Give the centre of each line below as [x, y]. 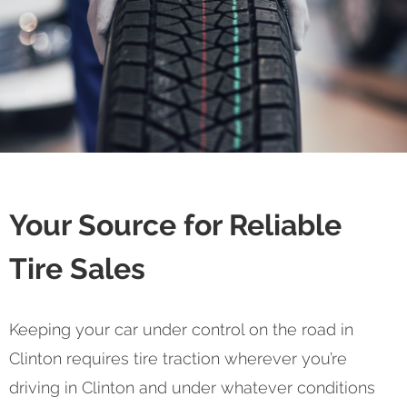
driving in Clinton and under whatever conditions [192, 387]
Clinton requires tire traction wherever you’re [178, 358]
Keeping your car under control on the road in [181, 329]
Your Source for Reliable [175, 225]
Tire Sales [77, 269]
